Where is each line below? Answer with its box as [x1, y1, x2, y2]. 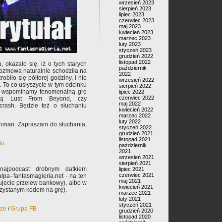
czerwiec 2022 [119, 95, 154, 101]
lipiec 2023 [119, 11, 144, 17]
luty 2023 [119, 41, 141, 47]
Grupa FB [11, 205, 37, 212]
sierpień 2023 [119, 5, 151, 11]
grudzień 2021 [119, 130, 153, 136]
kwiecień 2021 [119, 184, 153, 190]
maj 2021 [119, 178, 141, 184]
